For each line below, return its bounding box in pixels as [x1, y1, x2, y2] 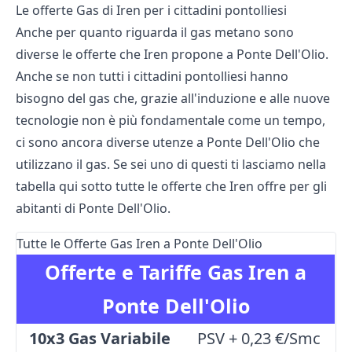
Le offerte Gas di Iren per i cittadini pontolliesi [16, 2, 287, 20]
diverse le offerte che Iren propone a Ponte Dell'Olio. [16, 46, 328, 64]
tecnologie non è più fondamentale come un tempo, [16, 112, 325, 130]
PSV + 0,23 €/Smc [197, 328, 321, 350]
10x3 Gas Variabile [29, 328, 170, 350]
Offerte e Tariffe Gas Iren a [45, 258, 306, 286]
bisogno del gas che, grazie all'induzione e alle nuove [16, 90, 330, 108]
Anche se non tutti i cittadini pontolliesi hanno [16, 68, 288, 86]
